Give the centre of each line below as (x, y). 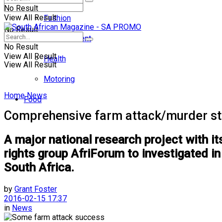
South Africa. (39, 167)
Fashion (57, 18)
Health (55, 59)
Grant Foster (36, 189)
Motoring (59, 79)
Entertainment (67, 38)
